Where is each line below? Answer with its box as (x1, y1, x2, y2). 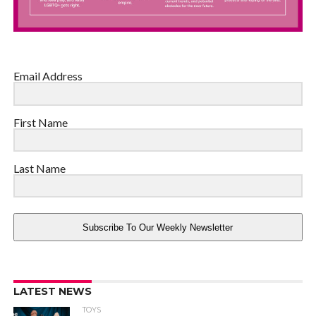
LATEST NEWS (13, 285, 92, 298)
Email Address (13, 69, 83, 83)
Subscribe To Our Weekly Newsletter (83, 221, 233, 233)
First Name (13, 115, 68, 129)
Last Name (13, 161, 66, 175)
